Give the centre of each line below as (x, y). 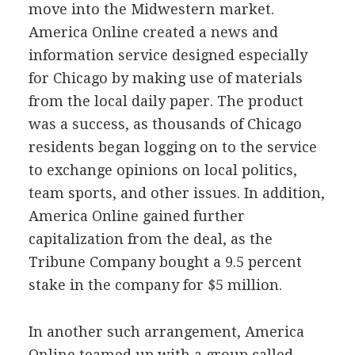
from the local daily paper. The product (166, 101)
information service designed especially (168, 55)
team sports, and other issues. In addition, (176, 193)
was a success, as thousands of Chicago (165, 124)
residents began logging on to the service (172, 147)
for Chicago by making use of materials (165, 78)
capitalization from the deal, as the (150, 239)
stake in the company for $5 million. (155, 284)
